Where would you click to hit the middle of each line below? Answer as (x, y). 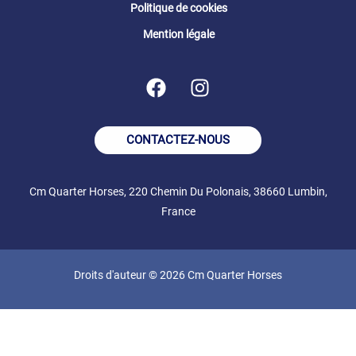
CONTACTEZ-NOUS (178, 139)
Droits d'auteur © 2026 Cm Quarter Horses (178, 275)
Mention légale (179, 34)
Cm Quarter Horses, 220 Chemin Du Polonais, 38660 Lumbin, (178, 191)
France (178, 211)
